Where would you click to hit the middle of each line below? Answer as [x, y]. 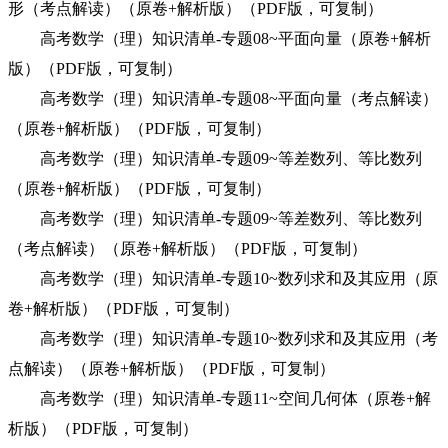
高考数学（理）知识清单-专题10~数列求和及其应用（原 [223, 278]
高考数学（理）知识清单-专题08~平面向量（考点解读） [223, 98]
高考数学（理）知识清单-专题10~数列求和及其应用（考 [223, 338]
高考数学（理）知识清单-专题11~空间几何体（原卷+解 [219, 398]
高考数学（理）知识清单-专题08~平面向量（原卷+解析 [219, 38]
